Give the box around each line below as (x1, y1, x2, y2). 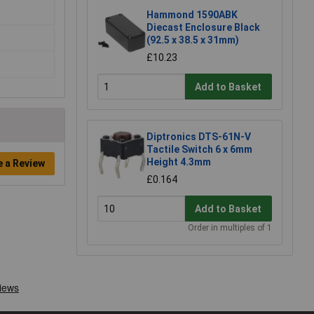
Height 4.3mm (146, 156, 211, 168)
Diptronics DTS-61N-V (146, 131, 251, 143)
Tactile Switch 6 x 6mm (146, 144, 252, 156)
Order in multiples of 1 (188, 223, 272, 233)
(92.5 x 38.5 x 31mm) (146, 34, 239, 46)
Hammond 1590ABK (146, 9, 238, 21)
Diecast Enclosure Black (146, 22, 260, 34)
